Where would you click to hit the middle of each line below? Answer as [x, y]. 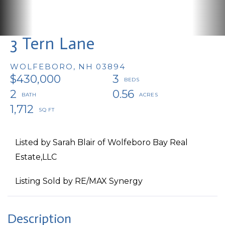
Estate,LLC [36, 157]
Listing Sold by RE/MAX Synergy [79, 181]
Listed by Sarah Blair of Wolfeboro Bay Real [101, 142]
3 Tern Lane [52, 43]
